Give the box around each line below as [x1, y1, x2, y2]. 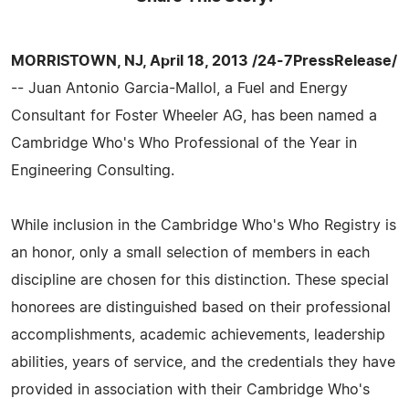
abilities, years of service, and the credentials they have [11, 354, 395, 370]
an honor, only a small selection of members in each [11, 245, 370, 260]
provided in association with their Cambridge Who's [11, 382, 370, 397]
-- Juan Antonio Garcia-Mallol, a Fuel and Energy [11, 80, 348, 96]
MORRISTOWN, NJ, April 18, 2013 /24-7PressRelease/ [11, 53, 397, 68]
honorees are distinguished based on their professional [11, 299, 391, 315]
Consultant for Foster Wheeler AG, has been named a [11, 108, 377, 123]
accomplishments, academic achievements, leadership [11, 327, 385, 342]
